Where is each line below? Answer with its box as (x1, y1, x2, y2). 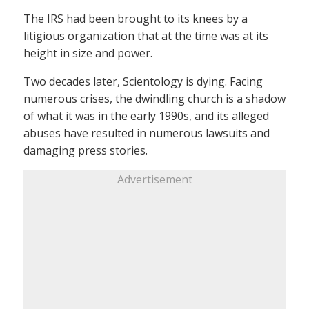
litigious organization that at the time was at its (23, 28, 268, 43)
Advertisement (117, 172, 192, 187)
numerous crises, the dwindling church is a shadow (23, 91, 286, 106)
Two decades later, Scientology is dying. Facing (23, 74, 263, 89)
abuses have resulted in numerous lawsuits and (23, 126, 270, 141)
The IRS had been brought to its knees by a (23, 11, 248, 26)
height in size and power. (23, 46, 152, 61)
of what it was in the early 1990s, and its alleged (23, 108, 269, 123)
